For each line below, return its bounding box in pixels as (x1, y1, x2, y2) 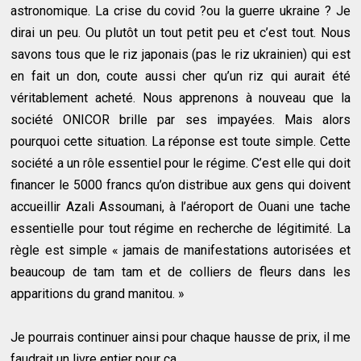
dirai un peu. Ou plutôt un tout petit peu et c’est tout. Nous (10, 24, 351, 40)
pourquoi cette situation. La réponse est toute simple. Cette (10, 133, 351, 149)
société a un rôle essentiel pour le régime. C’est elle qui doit (10, 155, 351, 171)
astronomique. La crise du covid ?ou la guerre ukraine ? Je (10, 2, 351, 19)
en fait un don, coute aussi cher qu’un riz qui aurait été (10, 68, 351, 84)
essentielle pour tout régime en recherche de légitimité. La (10, 220, 351, 236)
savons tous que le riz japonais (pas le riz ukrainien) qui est (10, 46, 351, 62)
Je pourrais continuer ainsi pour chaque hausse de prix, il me (10, 329, 351, 345)
